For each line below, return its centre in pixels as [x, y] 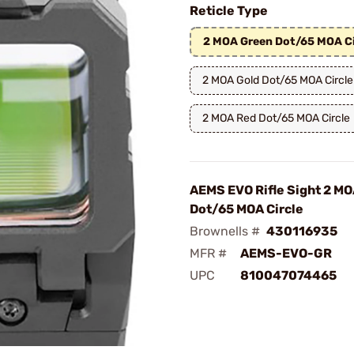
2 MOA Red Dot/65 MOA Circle [276, 118]
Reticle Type [229, 11]
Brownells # [225, 231]
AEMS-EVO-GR [286, 253]
